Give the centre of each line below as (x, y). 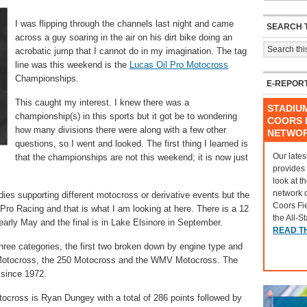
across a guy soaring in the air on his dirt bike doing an (124, 37)
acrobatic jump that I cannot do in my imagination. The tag (131, 51)
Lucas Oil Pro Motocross (179, 65)
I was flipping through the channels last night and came (124, 24)
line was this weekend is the (72, 65)
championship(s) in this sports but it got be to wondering (126, 116)
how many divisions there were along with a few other (121, 130)
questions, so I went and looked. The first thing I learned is (132, 144)
